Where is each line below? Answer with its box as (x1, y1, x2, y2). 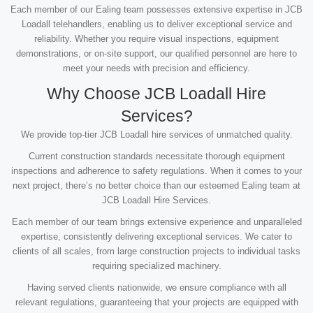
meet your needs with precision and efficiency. (63, 63, 250, 73)
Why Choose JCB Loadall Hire (47, 85, 266, 103)
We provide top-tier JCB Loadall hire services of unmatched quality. (20, 129, 293, 140)
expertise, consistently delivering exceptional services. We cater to (21, 231, 292, 242)
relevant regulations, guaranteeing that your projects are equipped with (15, 297, 298, 307)
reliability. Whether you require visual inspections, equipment (34, 34, 279, 44)
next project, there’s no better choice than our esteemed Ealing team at (13, 180, 300, 191)
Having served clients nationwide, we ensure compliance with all (27, 282, 286, 293)
